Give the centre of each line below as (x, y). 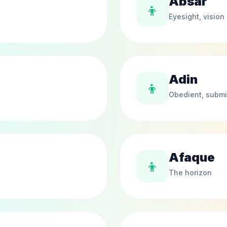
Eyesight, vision (197, 16)
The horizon (190, 173)
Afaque (192, 157)
